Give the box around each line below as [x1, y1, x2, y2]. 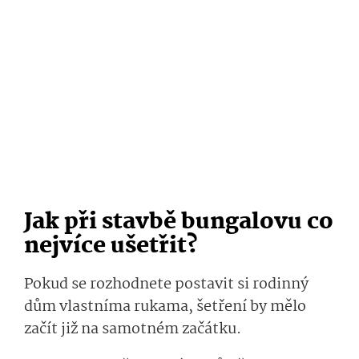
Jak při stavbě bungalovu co [24, 204, 333, 241]
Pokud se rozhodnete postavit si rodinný [24, 272, 309, 297]
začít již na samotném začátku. [24, 317, 241, 342]
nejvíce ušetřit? [24, 228, 198, 265]
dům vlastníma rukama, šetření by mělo [24, 295, 306, 320]
